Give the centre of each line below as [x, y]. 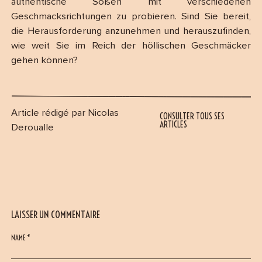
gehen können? [44, 60]
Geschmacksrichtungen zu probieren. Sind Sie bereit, [131, 16]
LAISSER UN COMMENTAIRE [55, 214]
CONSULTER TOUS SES [192, 116]
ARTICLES [173, 125]
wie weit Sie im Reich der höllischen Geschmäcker [131, 46]
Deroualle [32, 128]
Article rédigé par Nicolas [65, 113]
